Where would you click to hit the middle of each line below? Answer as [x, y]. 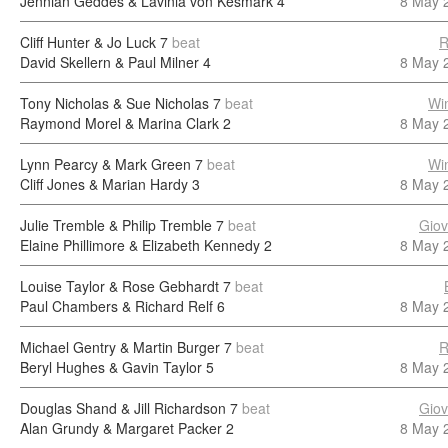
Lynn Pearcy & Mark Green [105, 164]
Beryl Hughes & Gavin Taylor [111, 367]
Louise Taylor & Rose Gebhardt [119, 286]
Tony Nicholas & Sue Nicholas [114, 103]
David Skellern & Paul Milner [109, 62]
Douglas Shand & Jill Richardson [123, 408]
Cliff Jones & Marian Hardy [104, 184]
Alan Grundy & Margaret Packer [121, 428]
